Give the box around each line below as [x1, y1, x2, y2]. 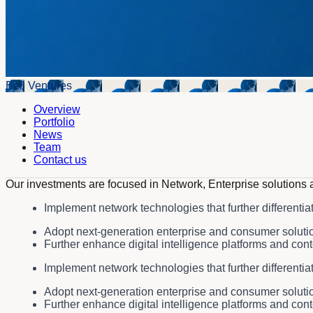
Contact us [34, 153, 87, 166]
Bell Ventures [6, 79, 72, 92]
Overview [34, 103, 80, 115]
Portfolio [34, 115, 75, 128]
